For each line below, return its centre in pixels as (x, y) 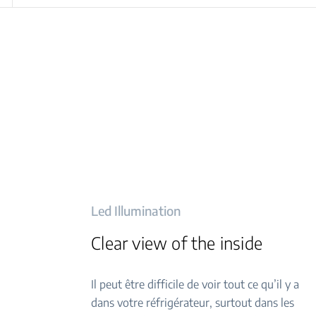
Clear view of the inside (177, 243)
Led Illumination (136, 211)
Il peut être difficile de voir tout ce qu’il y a (195, 284)
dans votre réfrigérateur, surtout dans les (193, 303)
